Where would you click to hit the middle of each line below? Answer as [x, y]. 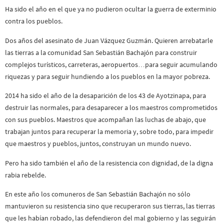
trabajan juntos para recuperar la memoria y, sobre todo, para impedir [109, 132]
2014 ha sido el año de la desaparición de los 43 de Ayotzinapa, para [105, 96]
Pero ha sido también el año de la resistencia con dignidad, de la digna [109, 163]
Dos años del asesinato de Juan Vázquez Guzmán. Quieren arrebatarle [109, 40]
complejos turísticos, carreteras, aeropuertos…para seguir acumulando [111, 64]
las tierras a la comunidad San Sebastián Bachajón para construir [101, 52]
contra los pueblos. [34, 21]
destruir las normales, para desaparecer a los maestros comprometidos [111, 108]
